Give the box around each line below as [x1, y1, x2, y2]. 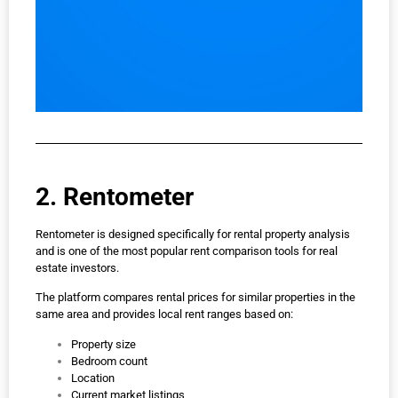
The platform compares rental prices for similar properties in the [36, 291, 355, 305]
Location [71, 370, 115, 385]
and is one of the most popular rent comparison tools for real [36, 243, 338, 258]
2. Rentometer [36, 181, 194, 211]
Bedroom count [71, 354, 147, 368]
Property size [71, 337, 136, 351]
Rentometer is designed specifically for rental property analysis [36, 227, 350, 241]
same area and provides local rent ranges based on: [36, 307, 293, 322]
